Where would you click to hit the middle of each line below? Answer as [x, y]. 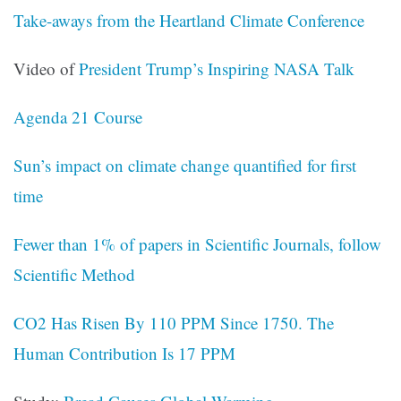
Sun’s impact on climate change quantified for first [185, 166]
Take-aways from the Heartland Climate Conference [189, 21]
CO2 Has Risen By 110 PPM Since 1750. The [174, 323]
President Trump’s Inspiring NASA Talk [217, 69]
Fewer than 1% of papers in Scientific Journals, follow [197, 244]
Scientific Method [74, 275]
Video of [46, 69]
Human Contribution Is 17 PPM [124, 354]
